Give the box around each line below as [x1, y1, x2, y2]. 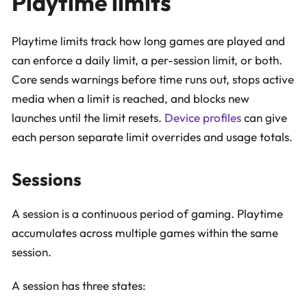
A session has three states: [12, 278, 146, 293]
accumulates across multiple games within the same [12, 225, 278, 240]
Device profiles [164, 110, 241, 125]
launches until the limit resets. [12, 110, 164, 125]
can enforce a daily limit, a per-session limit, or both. [12, 52, 282, 67]
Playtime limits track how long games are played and [12, 33, 285, 48]
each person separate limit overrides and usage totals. [12, 129, 293, 144]
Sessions [12, 167, 82, 191]
